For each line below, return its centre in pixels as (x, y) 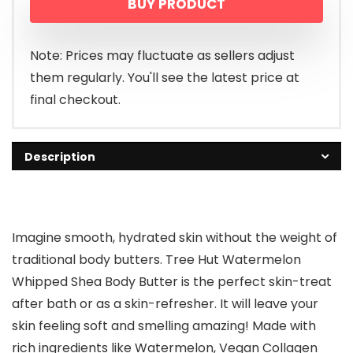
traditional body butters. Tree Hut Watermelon (156, 260)
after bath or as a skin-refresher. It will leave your (165, 304)
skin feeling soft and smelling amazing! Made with (164, 326)
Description (60, 157)
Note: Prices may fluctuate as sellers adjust (162, 56)
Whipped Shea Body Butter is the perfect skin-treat (172, 282)
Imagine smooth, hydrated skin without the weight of (175, 238)
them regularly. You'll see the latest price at (165, 78)
